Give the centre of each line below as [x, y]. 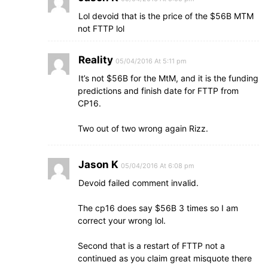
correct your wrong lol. [122, 220]
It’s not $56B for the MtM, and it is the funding [168, 78]
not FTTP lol [101, 28]
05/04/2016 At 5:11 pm [151, 61]
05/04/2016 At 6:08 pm [158, 166]
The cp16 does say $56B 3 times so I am [158, 208]
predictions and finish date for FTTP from [158, 91]
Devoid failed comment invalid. [138, 183]
